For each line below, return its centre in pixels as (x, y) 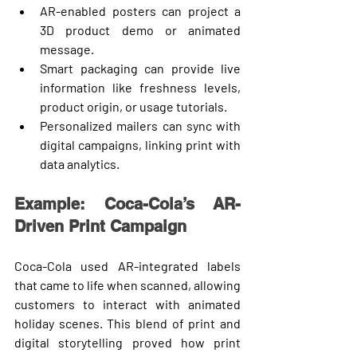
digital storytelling (69, 342)
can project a (198, 10)
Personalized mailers (99, 125)
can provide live (189, 68)
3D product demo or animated (140, 29)
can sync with (199, 125)
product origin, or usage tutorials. (133, 106)
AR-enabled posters (98, 10)
